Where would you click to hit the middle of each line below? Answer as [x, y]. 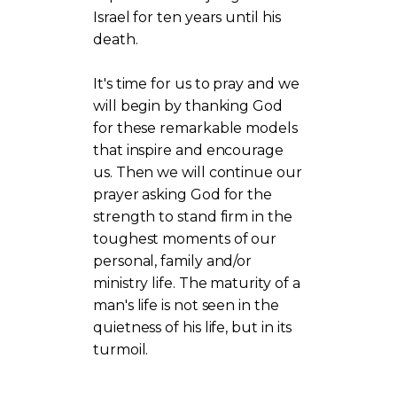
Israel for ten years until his [187, 17]
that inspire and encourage [188, 150]
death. [116, 39]
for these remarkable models [195, 128]
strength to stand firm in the [193, 216]
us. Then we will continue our [198, 172]
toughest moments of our [185, 238]
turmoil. [121, 349]
